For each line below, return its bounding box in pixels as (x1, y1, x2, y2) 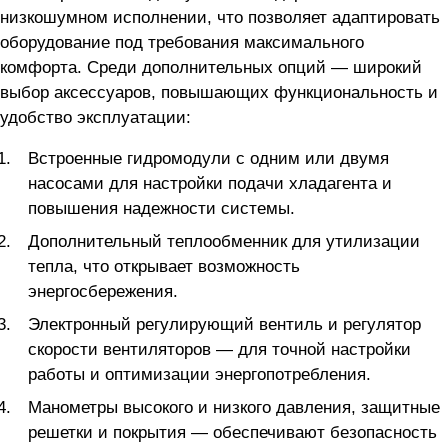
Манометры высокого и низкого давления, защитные (28, 398, 440, 417)
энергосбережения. (28, 282, 178, 301)
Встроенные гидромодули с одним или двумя (28, 149, 389, 168)
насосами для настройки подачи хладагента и (28, 174, 392, 193)
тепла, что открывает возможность (28, 257, 300, 276)
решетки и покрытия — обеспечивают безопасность (28, 423, 437, 442)
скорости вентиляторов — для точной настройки (28, 340, 411, 359)
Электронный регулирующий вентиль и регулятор (28, 315, 421, 334)
